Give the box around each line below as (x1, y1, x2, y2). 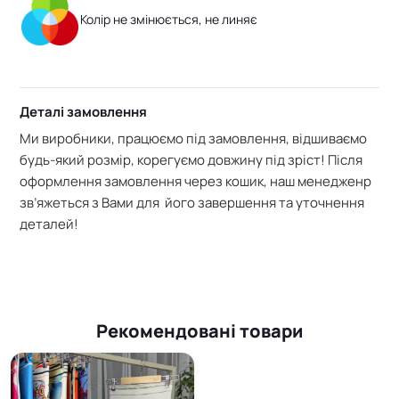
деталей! (20, 215, 78, 234)
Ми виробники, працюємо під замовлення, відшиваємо (20, 129, 367, 149)
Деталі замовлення (20, 102, 147, 122)
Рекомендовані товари (96, 319, 303, 344)
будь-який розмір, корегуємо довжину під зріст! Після (20, 151, 362, 170)
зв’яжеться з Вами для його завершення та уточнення (20, 193, 364, 213)
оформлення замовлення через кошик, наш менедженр (20, 172, 371, 191)
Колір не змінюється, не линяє (80, 11, 257, 28)
